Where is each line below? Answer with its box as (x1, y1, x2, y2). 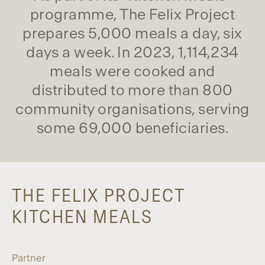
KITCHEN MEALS (12, 208, 153, 227)
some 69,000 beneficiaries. (36, 121, 229, 136)
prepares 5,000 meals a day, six (22, 26, 243, 41)
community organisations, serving (15, 102, 250, 117)
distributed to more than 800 (32, 83, 233, 98)
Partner (12, 253, 46, 263)
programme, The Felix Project (30, 7, 235, 22)
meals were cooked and (50, 64, 215, 79)
